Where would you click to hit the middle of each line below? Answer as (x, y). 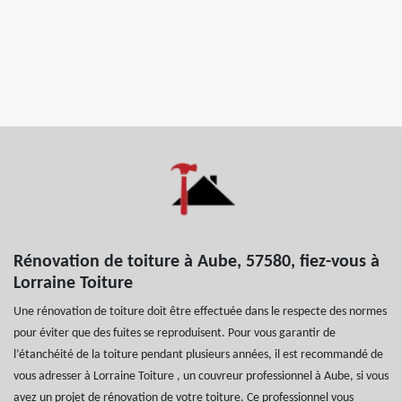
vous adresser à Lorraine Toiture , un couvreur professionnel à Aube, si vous (201, 376)
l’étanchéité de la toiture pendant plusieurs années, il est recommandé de (198, 354)
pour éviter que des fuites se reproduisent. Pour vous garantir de (175, 333)
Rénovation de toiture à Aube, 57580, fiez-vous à (197, 262)
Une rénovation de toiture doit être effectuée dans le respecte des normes (200, 311)
